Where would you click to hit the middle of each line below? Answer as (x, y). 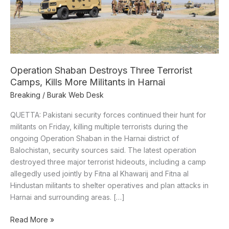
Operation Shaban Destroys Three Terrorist (101, 71)
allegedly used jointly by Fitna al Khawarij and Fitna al (99, 173)
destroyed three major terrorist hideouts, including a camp (108, 162)
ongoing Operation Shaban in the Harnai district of (95, 138)
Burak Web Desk (75, 95)
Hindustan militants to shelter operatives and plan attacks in (109, 185)
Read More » (32, 219)
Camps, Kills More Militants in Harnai (88, 82)
